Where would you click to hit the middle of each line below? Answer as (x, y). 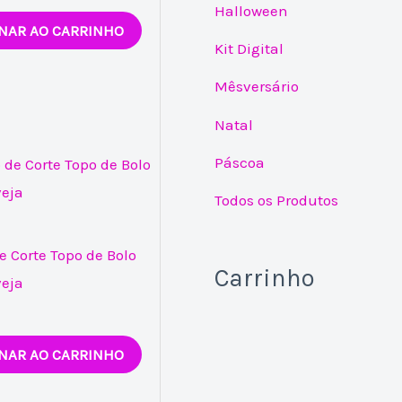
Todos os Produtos (277, 201)
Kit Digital (249, 49)
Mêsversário (257, 87)
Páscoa (240, 162)
